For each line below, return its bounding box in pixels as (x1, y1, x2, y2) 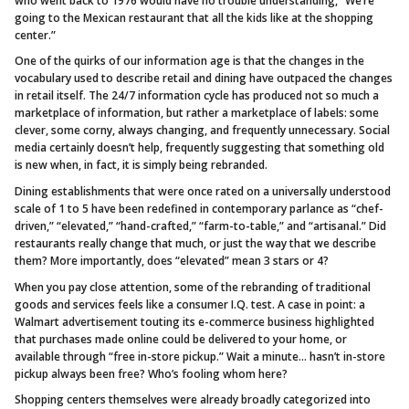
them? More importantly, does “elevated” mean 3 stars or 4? (15, 252, 329, 268)
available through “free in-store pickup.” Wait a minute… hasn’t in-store (15, 348, 385, 364)
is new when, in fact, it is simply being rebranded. (15, 157, 267, 173)
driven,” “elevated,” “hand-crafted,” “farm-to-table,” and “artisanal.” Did (15, 217, 386, 234)
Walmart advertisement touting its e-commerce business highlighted (15, 313, 374, 330)
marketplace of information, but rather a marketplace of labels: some (15, 105, 379, 121)
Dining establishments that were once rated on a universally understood (15, 183, 391, 199)
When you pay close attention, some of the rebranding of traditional (15, 278, 371, 295)
